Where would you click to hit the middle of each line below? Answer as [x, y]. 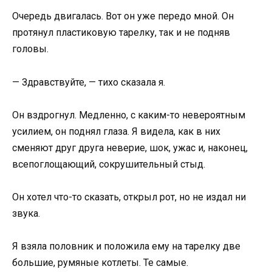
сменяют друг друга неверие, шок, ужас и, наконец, [130, 148]
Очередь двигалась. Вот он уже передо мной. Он [123, 16]
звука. [26, 213]
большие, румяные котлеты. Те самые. [100, 263]
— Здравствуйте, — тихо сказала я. [89, 82]
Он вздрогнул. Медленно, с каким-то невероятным [129, 115]
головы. [30, 49]
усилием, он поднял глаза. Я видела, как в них [116, 131]
